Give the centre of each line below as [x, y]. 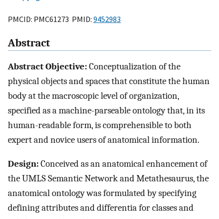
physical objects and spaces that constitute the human [109, 81]
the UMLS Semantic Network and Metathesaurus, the [108, 179]
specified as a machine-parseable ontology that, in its [106, 111]
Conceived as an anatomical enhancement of [123, 164]
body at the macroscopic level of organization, [93, 96]
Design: [23, 164]
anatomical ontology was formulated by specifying [102, 193]
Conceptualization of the [134, 67]
